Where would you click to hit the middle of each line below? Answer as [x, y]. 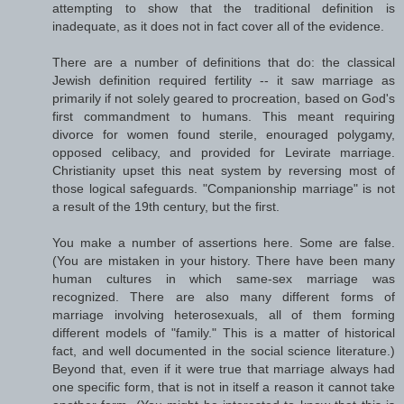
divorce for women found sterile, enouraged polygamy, [224, 134]
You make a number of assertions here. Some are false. [224, 242]
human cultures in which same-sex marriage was [224, 278]
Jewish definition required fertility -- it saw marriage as [224, 80]
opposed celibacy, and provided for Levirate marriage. [224, 152]
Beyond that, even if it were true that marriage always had [224, 368]
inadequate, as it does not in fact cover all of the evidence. [218, 26]
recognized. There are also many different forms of [224, 296]
